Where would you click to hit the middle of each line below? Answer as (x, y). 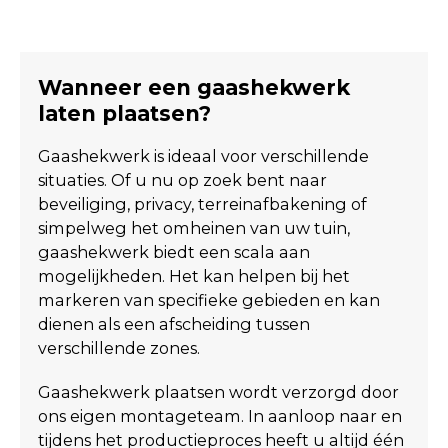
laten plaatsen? (124, 113)
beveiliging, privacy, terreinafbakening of (202, 203)
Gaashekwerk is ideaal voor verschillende (203, 155)
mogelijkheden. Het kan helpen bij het (193, 275)
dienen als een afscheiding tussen (173, 323)
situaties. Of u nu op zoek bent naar (182, 179)
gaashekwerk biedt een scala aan (173, 251)
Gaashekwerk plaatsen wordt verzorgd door (218, 391)
